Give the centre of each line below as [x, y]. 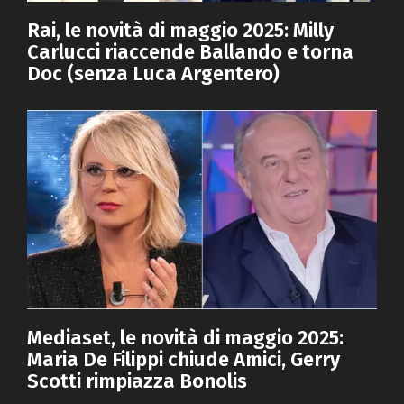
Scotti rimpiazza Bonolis [137, 381]
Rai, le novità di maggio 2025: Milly [180, 30]
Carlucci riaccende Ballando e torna [190, 51]
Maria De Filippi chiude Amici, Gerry [184, 360]
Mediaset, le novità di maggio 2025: [185, 338]
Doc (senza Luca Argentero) [153, 73]
